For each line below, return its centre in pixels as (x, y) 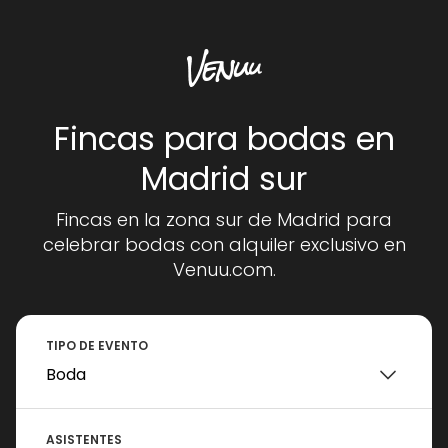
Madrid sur (224, 178)
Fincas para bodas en (224, 138)
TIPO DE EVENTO (97, 345)
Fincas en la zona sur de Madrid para (224, 219)
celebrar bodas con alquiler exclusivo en (224, 244)
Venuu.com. (224, 269)
